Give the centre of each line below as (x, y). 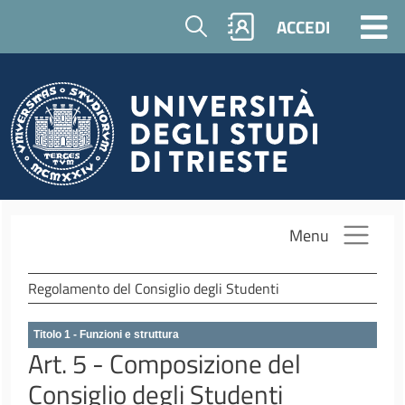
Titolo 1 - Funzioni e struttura (106, 334)
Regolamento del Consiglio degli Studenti (153, 288)
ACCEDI (303, 27)
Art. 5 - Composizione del (164, 363)
